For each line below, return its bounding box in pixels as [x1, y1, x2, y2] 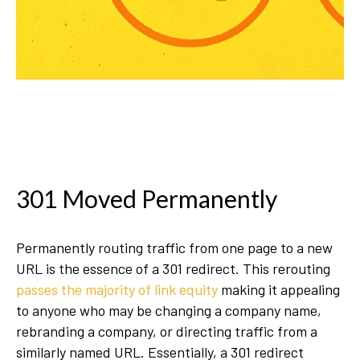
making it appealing [218, 280, 340, 298]
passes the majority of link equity [16, 280, 218, 298]
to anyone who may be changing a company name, [16, 301, 321, 319]
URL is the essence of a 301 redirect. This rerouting [16, 260, 330, 277]
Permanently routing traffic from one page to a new [16, 239, 333, 256]
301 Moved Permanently [16, 184, 282, 213]
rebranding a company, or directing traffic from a [16, 322, 317, 340]
